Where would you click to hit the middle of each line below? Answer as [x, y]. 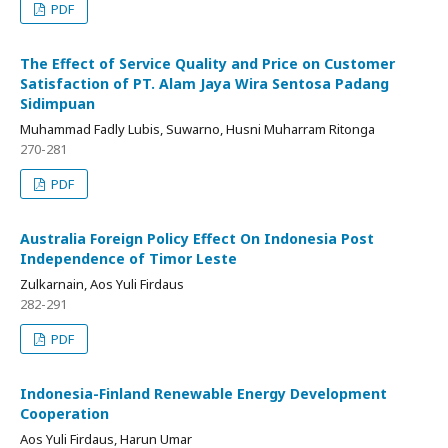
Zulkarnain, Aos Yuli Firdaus [102, 284]
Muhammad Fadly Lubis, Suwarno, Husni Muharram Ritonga [197, 129]
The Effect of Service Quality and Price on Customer [207, 64]
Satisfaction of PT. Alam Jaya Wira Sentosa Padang [204, 84]
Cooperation [64, 414]
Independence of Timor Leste [128, 259]
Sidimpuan [57, 104]
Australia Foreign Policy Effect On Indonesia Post [197, 239]
